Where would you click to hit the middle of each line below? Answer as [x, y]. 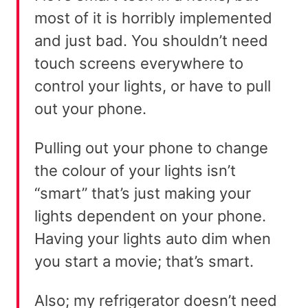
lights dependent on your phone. [150, 216]
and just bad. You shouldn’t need [151, 40]
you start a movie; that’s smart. [144, 261]
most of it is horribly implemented [153, 18]
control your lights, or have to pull [153, 86]
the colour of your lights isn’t [135, 170]
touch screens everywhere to [139, 63]
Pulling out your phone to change [151, 147]
